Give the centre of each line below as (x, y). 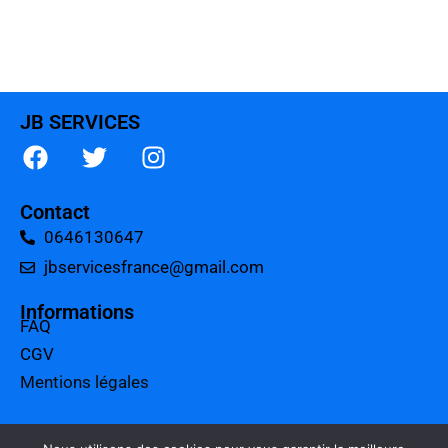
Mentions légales (84, 382)
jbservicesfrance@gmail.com (153, 267)
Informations (77, 312)
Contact (55, 212)
